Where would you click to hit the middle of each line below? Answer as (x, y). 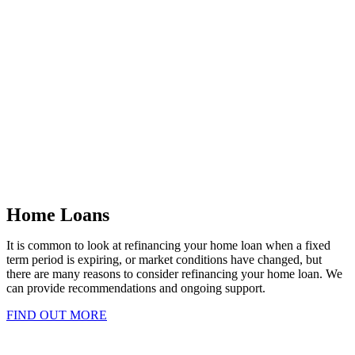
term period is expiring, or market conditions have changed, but (164, 260)
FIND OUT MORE (57, 315)
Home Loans (58, 215)
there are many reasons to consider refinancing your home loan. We (174, 274)
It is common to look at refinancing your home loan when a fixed (168, 246)
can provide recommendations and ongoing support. (136, 288)
